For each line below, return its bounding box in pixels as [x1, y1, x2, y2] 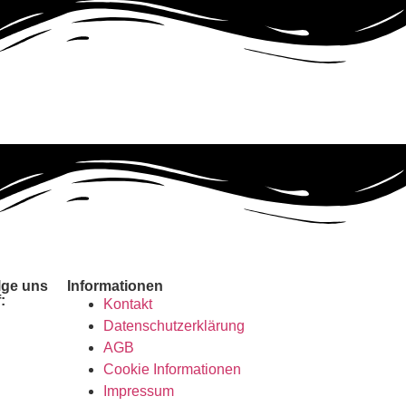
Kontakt [102, 296, 152, 313]
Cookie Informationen [102, 362, 241, 378]
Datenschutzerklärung [102, 318, 245, 334]
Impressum [102, 383, 174, 400]
